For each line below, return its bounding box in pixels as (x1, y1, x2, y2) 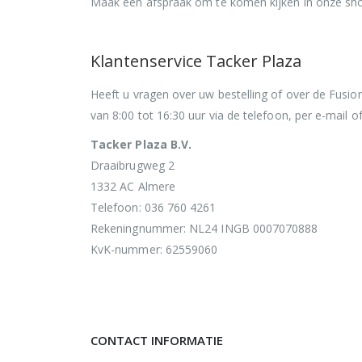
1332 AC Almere (90, 178, 175, 194)
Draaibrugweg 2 (90, 157, 175, 173)
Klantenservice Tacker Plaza (90, 49, 301, 72)
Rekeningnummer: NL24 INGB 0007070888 (90, 220, 318, 236)
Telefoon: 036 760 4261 (90, 199, 217, 215)
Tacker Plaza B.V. (90, 136, 192, 152)
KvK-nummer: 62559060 (90, 241, 218, 257)
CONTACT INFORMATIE (90, 331, 223, 348)
